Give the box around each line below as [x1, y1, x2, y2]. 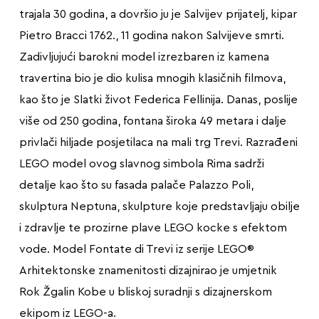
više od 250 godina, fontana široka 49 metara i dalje [19, 115, 286, 127]
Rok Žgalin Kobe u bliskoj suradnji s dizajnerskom [19, 286, 272, 298]
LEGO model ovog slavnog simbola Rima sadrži [19, 157, 264, 169]
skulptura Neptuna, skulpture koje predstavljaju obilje [19, 200, 300, 212]
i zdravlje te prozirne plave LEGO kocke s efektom [19, 221, 287, 234]
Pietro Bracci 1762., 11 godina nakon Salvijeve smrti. [19, 29, 284, 41]
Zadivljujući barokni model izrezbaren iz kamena [19, 51, 269, 63]
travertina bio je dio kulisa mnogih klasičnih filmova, [19, 72, 286, 84]
